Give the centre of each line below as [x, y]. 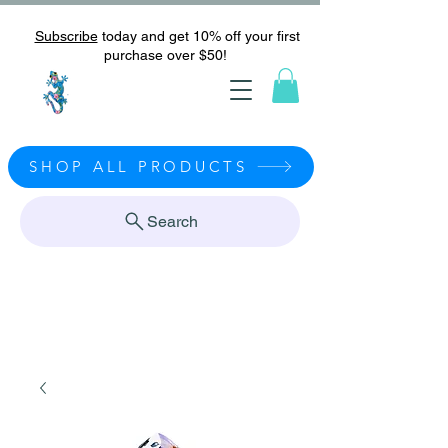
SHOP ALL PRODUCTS [138, 167]
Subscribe [66, 36]
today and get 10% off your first [198, 36]
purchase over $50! [167, 55]
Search [172, 221]
